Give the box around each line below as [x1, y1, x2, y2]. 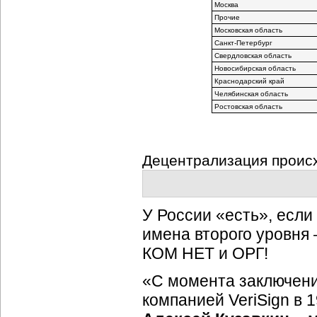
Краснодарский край [214, 77, 284, 85]
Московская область [214, 26, 282, 34]
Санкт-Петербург [214, 39, 272, 47]
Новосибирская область [214, 64, 296, 72]
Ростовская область [214, 103, 282, 110]
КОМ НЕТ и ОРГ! [142, 244, 268, 263]
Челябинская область [214, 90, 288, 98]
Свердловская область [214, 52, 292, 59]
